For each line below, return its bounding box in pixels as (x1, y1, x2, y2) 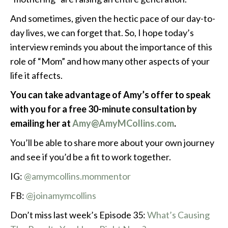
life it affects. (10, 70, 63, 81)
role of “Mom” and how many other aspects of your (10, 55, 210, 67)
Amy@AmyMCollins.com (72, 118, 174, 129)
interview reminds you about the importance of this (10, 41, 212, 53)
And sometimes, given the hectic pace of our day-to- (10, 13, 215, 24)
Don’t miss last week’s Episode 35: (10, 209, 147, 221)
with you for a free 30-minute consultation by (10, 103, 197, 115)
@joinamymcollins (26, 190, 96, 202)
